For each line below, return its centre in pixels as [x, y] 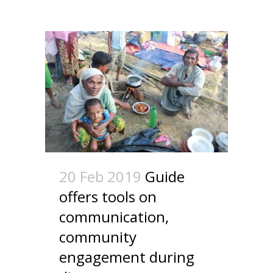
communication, [114, 216]
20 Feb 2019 [100, 176]
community [98, 236]
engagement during [127, 257]
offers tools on [108, 196]
